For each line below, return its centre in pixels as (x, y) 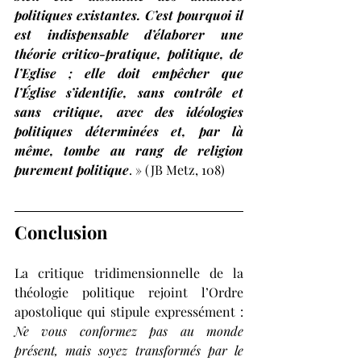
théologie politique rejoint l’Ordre (129, 293)
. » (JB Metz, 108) (177, 170)
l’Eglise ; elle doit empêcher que (129, 73)
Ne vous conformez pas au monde (129, 331)
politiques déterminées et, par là (129, 131)
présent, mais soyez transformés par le (129, 351)
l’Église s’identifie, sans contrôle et (129, 93)
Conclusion (61, 232)
